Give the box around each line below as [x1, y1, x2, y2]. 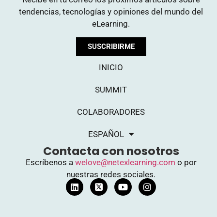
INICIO [99, 62, 123, 73]
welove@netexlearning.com [75, 157, 175, 168]
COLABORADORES [77, 107, 145, 117]
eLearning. [92, 19, 130, 29]
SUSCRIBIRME [87, 42, 135, 51]
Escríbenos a [25, 157, 75, 168]
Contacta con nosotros [43, 143, 179, 159]
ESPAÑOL [88, 129, 124, 139]
